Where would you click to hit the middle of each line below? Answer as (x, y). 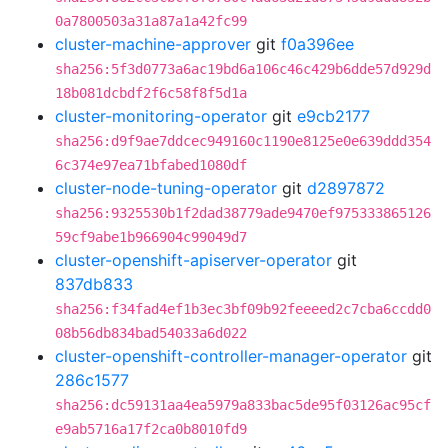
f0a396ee (317, 44)
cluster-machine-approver (153, 44)
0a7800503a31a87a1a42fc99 (151, 21)
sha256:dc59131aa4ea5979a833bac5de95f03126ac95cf (243, 405)
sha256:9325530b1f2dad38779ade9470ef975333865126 (243, 213)
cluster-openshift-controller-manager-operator (231, 356)
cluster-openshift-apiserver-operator (193, 260)
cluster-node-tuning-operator (166, 188)
